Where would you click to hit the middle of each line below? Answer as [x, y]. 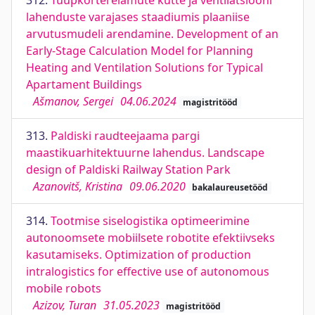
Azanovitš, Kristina [78, 186]
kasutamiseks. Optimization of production [139, 255]
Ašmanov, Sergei [73, 101]
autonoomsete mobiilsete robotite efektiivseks [150, 238]
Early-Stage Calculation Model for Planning [140, 51]
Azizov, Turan [65, 305]
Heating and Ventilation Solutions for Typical [144, 67]
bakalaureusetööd [230, 187]
